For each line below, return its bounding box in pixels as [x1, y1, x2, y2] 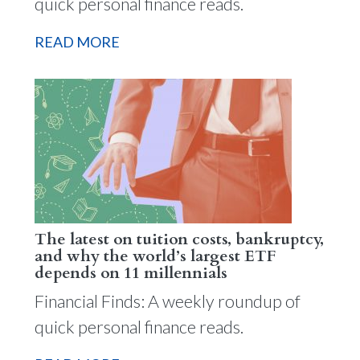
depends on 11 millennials [34, 261, 227, 284]
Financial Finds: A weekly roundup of [34, 290, 301, 312]
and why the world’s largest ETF [34, 244, 276, 267]
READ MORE [34, 32, 120, 51]
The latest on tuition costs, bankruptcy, [34, 227, 324, 250]
